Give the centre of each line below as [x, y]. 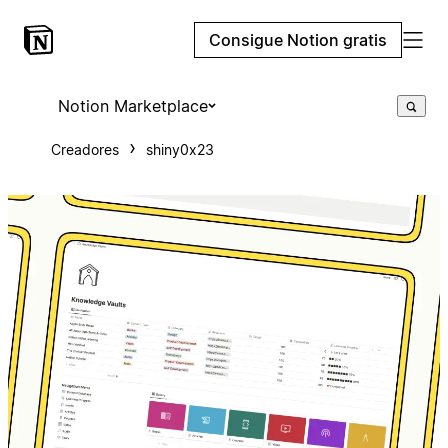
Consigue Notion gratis [298, 40]
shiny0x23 [179, 149]
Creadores [84, 149]
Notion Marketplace [132, 106]
